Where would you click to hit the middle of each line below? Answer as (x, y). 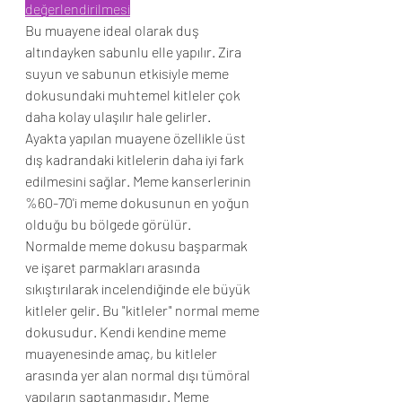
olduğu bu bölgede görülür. (108, 224)
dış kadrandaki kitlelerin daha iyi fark (136, 159)
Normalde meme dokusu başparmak (138, 245)
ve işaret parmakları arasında (114, 267)
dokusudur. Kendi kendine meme (127, 332)
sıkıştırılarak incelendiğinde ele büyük (139, 288)
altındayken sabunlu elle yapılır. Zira (135, 52)
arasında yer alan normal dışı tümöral (139, 375)
